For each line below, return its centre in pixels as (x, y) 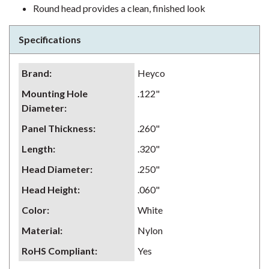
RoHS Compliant (58, 251)
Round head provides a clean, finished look (119, 8)
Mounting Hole (55, 93)
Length (37, 149)
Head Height (50, 189)
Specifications (50, 39)
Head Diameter (56, 169)
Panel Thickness (57, 128)
